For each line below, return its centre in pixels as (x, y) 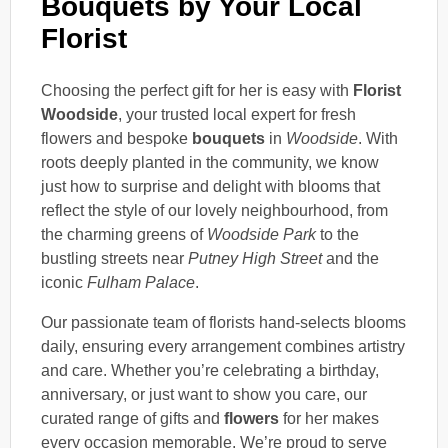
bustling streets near (114, 258)
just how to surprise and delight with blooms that (210, 186)
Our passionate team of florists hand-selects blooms (223, 322)
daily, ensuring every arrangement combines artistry (223, 346)
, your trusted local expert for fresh (237, 114)
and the (350, 258)
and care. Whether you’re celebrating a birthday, (210, 370)
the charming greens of (124, 234)
